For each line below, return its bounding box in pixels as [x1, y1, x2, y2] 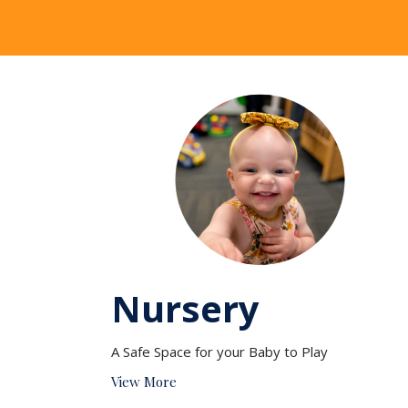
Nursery [111, 282, 260, 333]
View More [111, 372, 177, 391]
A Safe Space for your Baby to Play [111, 342, 328, 361]
